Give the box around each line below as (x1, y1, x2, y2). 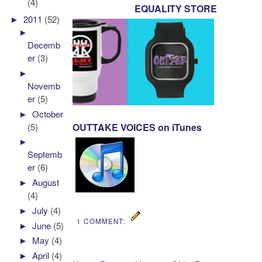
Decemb (27, 39, 61, 51)
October (32, 107, 64, 120)
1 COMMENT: (77, 216, 127, 226)
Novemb (27, 79, 61, 92)
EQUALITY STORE (134, 2, 217, 16)
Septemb (27, 148, 63, 161)
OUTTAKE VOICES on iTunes (73, 120, 202, 135)
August (32, 176, 60, 189)
